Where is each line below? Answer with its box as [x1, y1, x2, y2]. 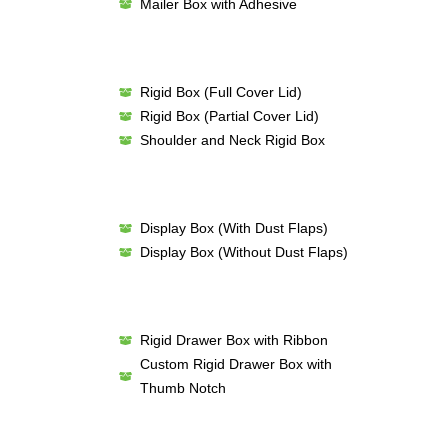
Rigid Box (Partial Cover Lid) [140, 108, 320, 124]
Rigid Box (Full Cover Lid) [140, 84, 303, 100]
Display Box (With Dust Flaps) [140, 220, 329, 236]
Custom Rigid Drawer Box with [140, 356, 333, 372]
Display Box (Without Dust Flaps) [140, 244, 349, 260]
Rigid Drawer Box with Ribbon [140, 332, 329, 348]
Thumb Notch [140, 380, 227, 396]
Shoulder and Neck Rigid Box [140, 132, 326, 148]
